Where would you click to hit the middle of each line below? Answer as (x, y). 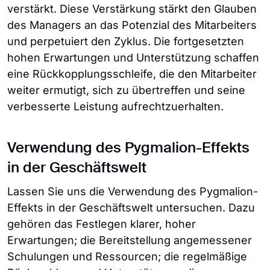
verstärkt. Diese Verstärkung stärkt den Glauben (132, 8)
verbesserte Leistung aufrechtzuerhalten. (115, 106)
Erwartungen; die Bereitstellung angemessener (130, 240)
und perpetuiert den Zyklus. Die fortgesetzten (126, 41)
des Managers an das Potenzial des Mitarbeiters (132, 25)
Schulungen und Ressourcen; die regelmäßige (127, 256)
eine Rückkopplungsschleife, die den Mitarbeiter (132, 74)
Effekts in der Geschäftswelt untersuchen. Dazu (131, 207)
